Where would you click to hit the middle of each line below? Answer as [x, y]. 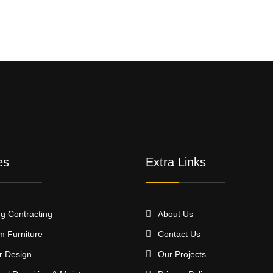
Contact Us [179, 234]
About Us [175, 214]
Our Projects [182, 254]
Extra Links [176, 162]
